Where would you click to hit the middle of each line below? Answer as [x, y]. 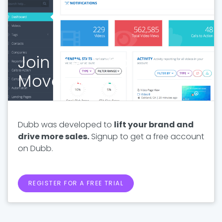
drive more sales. [54, 136]
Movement [61, 81]
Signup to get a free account [147, 136]
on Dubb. [35, 148]
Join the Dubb [73, 62]
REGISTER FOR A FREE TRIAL [76, 183]
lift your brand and [154, 124]
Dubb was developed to [66, 124]
